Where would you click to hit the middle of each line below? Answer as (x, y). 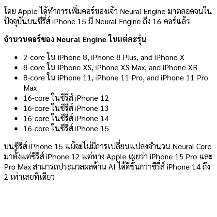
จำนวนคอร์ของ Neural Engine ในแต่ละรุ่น (75, 39)
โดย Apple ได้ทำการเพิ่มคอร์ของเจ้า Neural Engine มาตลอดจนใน (108, 11)
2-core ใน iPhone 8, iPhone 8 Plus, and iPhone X (104, 57)
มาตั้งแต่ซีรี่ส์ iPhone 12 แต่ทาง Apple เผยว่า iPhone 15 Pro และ (108, 156)
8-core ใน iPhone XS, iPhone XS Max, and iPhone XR (110, 67)
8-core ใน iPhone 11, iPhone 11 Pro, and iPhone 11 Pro (116, 77)
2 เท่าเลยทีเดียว (29, 177)
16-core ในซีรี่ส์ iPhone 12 (66, 98)
